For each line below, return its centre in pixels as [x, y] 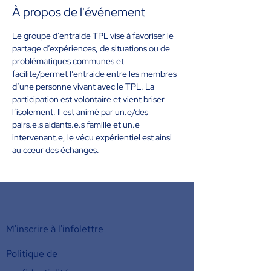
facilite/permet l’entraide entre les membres [95, 74]
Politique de [32, 254]
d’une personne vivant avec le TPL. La [84, 87]
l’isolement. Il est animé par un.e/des [81, 112]
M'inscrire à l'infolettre [55, 229]
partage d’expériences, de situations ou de [92, 48]
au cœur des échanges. [56, 150]
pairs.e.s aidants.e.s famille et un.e [77, 125]
